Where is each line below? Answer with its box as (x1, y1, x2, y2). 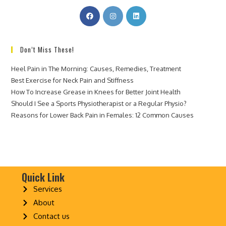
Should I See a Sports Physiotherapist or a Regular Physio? (11, 99, 187, 108)
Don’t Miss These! (20, 44, 75, 55)
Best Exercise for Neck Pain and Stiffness (11, 76, 134, 85)
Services (33, 184, 62, 194)
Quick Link (22, 169, 65, 185)
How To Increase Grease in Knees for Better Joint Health (11, 88, 181, 96)
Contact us (33, 211, 70, 221)
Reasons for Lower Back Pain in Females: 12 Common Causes (11, 111, 194, 120)
